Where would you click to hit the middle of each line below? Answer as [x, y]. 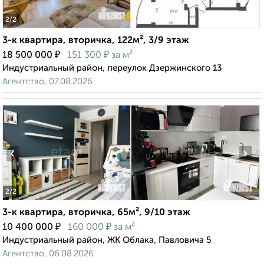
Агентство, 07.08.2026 [47, 82]
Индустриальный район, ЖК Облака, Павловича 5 [107, 240]
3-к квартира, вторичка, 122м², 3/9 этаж [96, 41]
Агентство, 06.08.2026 [48, 254]
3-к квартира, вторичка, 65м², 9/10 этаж [96, 213]
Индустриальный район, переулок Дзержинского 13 [112, 68]
